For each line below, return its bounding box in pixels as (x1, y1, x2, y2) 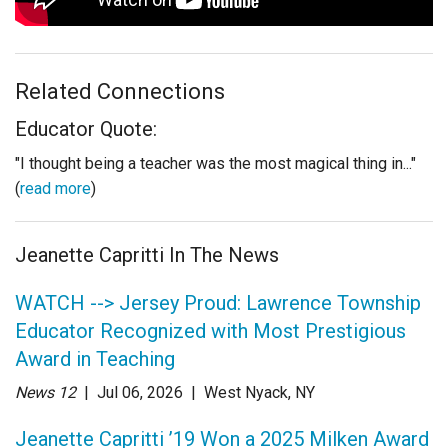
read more (20, 178, 91, 198)
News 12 (15, 382, 76, 402)
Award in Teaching (15, 346, 175, 371)
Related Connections (15, 78, 225, 104)
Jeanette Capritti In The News (15, 242, 279, 267)
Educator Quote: (15, 116, 157, 141)
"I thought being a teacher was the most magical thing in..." (15, 153, 416, 173)
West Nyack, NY (204, 382, 315, 402)
